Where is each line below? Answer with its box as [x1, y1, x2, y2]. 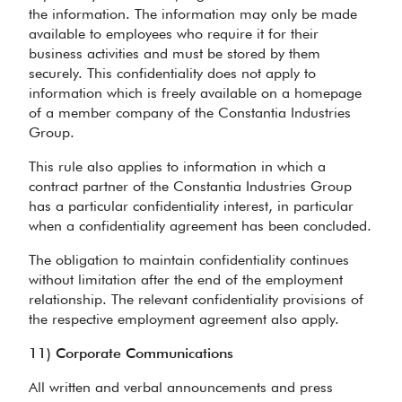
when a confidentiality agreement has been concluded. [29, 217, 371, 234]
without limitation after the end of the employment [29, 271, 343, 288]
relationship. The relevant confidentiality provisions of [29, 291, 363, 308]
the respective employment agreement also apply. [29, 310, 339, 328]
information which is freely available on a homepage [29, 84, 362, 101]
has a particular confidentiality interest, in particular [29, 197, 354, 214]
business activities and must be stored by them [29, 45, 320, 62]
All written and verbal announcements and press [29, 379, 333, 396]
